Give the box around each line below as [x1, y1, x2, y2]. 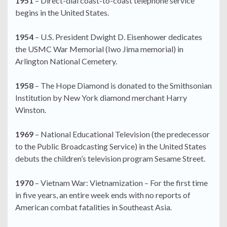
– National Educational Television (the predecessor [33, 129, 210, 139]
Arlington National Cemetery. [15, 56, 117, 66]
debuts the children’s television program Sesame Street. [15, 154, 205, 164]
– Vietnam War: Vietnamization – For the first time [35, 178, 208, 188]
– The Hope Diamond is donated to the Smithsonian [33, 81, 212, 91]
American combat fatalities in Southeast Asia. [15, 202, 172, 212]
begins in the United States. [15, 8, 109, 18]
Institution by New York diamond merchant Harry [15, 93, 187, 103]
